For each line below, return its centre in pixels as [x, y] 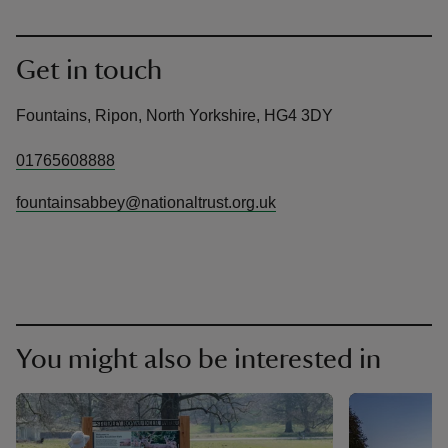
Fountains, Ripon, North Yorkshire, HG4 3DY [174, 115]
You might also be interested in [198, 358]
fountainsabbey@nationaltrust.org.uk [146, 202]
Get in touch [89, 69]
